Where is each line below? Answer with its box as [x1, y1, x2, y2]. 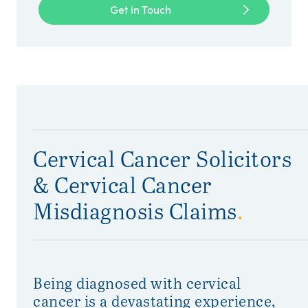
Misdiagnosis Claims [33, 196, 237, 225]
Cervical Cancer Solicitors [33, 144, 291, 173]
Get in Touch [109, 1, 171, 16]
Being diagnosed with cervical [33, 272, 241, 293]
